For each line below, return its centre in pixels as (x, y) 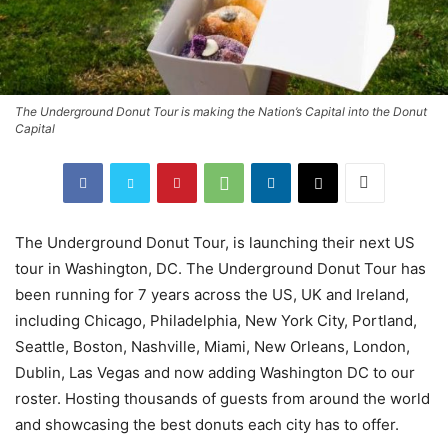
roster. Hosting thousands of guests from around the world (222, 398)
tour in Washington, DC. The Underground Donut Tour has (220, 268)
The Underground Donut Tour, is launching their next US (215, 242)
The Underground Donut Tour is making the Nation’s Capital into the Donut (221, 111)
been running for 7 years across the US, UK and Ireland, (212, 294)
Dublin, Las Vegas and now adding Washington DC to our (215, 372)
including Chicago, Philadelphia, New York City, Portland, (216, 320)
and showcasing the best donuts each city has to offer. (207, 424)
